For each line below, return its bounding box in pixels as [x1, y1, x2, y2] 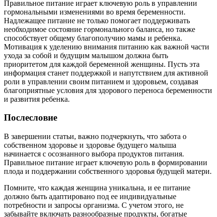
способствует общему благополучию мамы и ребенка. [4, 33, 182, 42]
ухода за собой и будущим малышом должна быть [4, 51, 168, 60]
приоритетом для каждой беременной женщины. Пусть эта [4, 60, 200, 68]
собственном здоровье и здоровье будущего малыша [4, 141, 176, 150]
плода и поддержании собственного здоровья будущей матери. [4, 167, 212, 176]
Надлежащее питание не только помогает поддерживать [4, 16, 190, 25]
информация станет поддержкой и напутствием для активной [4, 68, 208, 77]
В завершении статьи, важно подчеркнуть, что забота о [4, 132, 186, 141]
